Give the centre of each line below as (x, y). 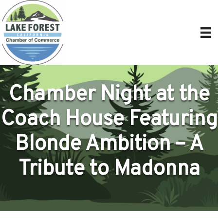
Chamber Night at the (109, 95)
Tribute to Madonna (109, 169)
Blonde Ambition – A (109, 145)
